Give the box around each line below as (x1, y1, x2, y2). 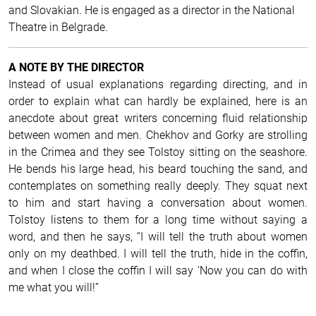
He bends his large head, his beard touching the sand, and (8, 162, 308, 176)
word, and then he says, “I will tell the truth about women (8, 229, 308, 243)
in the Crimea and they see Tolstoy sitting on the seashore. (8, 145, 308, 159)
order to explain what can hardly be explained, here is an (8, 94, 308, 108)
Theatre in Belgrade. (8, 20, 114, 34)
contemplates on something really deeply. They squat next (8, 178, 308, 193)
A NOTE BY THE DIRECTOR (8, 60, 144, 74)
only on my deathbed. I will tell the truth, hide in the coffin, (8, 246, 308, 260)
